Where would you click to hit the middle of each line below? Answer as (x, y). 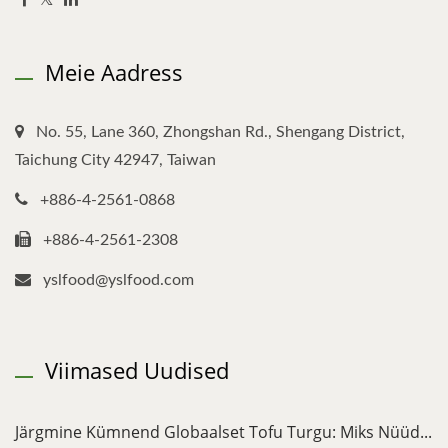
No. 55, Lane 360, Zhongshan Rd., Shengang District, (220, 132)
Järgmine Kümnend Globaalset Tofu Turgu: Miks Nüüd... (223, 432)
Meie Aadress (114, 72)
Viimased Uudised (137, 370)
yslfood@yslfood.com (118, 280)
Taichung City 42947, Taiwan (115, 160)
